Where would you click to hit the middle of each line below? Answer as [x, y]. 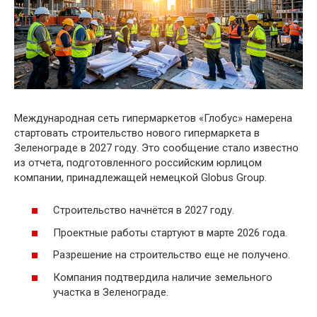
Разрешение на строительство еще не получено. [172, 255]
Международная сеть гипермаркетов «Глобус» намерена [153, 118]
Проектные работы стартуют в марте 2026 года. [170, 232]
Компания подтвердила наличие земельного [163, 277]
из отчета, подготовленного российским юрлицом [138, 162]
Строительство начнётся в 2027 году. [144, 210]
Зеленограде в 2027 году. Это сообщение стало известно [156, 148]
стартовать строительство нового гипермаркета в [137, 133]
